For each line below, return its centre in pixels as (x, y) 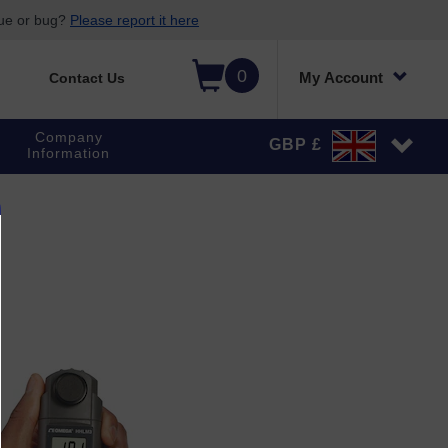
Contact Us (86, 78)
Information (69, 153)
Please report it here (134, 20)
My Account (341, 77)
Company (68, 137)
